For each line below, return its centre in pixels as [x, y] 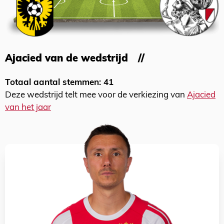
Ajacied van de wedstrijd [66, 59]
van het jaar [28, 108]
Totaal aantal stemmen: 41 [59, 83]
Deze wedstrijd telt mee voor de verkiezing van [96, 95]
